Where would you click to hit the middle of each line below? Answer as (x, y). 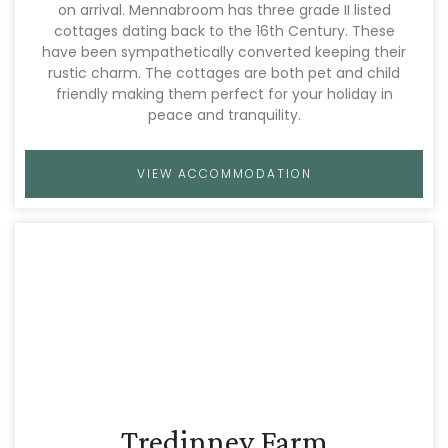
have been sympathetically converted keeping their (224, 52)
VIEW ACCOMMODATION (224, 173)
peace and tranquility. (224, 115)
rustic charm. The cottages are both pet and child (224, 73)
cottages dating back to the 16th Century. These (224, 31)
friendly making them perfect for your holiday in (224, 94)
